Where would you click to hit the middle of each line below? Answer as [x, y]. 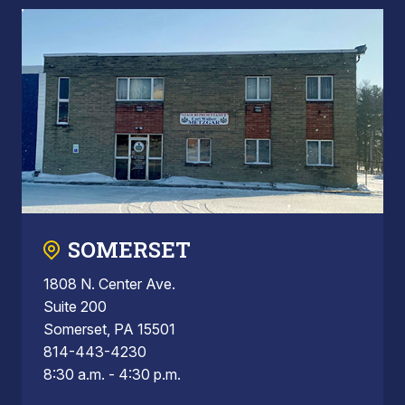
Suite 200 [75, 306]
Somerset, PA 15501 [109, 329]
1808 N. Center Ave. [109, 283]
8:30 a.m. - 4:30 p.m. [112, 374]
